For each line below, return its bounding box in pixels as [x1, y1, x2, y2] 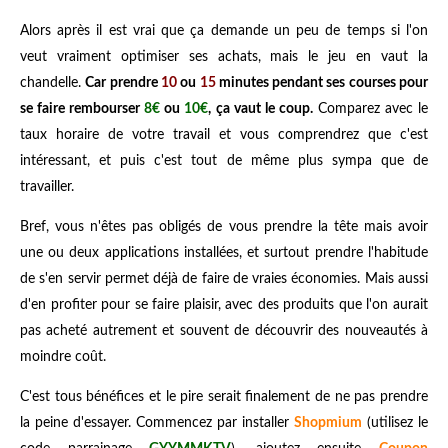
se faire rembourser [20, 101, 145, 116]
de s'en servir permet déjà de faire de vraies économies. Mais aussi [20, 271, 428, 286]
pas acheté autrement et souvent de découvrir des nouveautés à [20, 323, 428, 338]
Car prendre [85, 75, 161, 90]
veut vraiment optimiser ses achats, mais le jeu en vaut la [20, 49, 428, 64]
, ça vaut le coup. [208, 101, 313, 116]
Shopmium [294, 415, 362, 430]
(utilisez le [362, 415, 428, 430]
